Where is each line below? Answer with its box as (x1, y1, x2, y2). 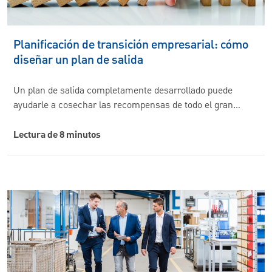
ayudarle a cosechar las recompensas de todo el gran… (13, 98, 240, 114)
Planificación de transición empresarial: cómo (13, 35, 248, 54)
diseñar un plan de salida (13, 50, 143, 69)
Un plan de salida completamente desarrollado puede (13, 84, 233, 99)
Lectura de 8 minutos (13, 127, 101, 144)
